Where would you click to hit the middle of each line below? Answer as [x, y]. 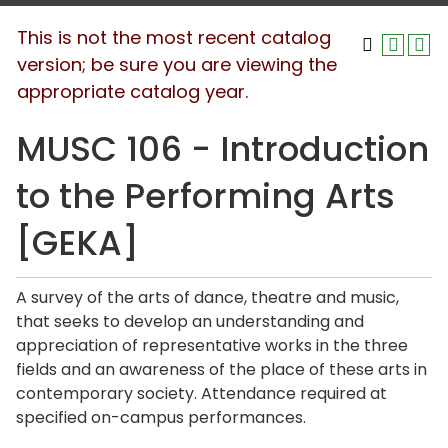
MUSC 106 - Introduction [222, 149]
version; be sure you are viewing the [177, 64]
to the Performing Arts [205, 196]
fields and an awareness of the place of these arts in [221, 369]
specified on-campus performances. [161, 417]
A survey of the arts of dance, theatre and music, [207, 297]
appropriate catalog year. [132, 91]
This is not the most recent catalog [174, 37]
